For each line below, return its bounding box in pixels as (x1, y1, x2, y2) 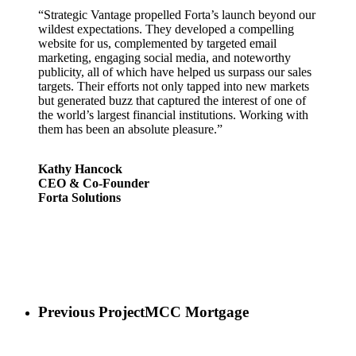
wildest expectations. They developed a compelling (38, 22, 295, 37)
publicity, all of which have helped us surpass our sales (38, 65, 312, 79)
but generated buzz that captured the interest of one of (38, 94, 307, 108)
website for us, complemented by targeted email (38, 37, 277, 51)
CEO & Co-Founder (38, 176, 150, 191)
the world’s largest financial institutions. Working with (38, 108, 309, 122)
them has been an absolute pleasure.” (38, 122, 223, 137)
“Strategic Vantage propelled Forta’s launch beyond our (38, 8, 316, 22)
